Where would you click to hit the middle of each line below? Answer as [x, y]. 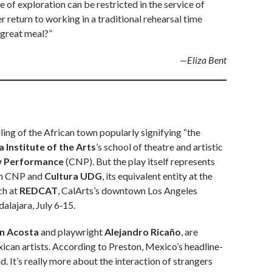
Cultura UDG [73, 176]
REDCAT [39, 191]
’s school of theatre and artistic [159, 147]
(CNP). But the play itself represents [139, 161]
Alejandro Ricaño [143, 232]
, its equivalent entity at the [157, 176]
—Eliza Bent [203, 60]
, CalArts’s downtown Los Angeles [127, 191]
